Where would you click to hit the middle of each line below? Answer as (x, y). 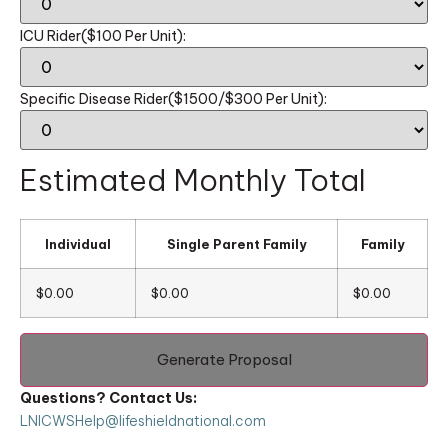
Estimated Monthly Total (193, 179)
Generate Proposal (224, 359)
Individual (78, 243)
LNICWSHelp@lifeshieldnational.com (143, 420)
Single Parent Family (236, 243)
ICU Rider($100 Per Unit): (103, 35)
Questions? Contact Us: (108, 397)
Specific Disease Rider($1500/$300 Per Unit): (173, 98)
